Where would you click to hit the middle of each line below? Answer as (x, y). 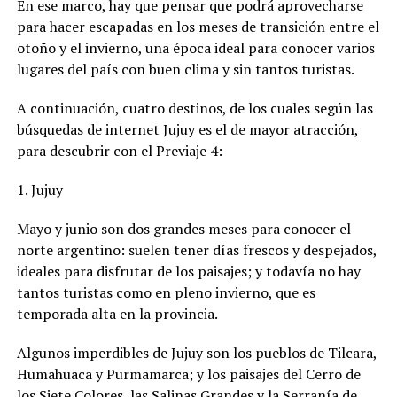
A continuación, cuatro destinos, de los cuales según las (195, 108)
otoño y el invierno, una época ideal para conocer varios (195, 47)
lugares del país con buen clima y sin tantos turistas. (185, 69)
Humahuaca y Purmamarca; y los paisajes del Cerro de (188, 374)
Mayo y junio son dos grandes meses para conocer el (183, 228)
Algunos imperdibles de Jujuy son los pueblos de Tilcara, (196, 352)
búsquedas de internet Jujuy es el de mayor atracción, (187, 129)
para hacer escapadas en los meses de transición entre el (198, 26)
